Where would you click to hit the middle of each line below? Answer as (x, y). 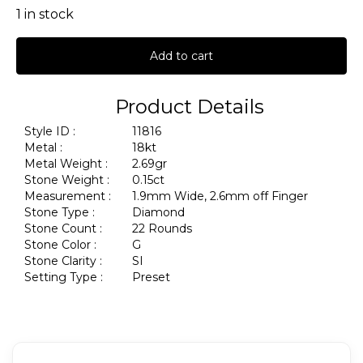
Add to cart (181, 56)
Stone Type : (60, 212)
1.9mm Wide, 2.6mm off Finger (222, 196)
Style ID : (50, 131)
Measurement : (68, 196)
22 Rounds (164, 228)
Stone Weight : (67, 180)
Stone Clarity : (63, 261)
